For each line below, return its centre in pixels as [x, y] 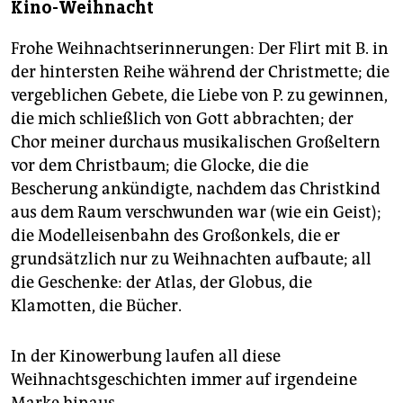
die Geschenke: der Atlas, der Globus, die [161, 282]
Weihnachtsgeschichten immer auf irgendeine [184, 379]
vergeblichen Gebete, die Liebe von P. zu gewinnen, [199, 95]
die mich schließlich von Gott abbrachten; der [182, 118]
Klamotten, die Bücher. [96, 305]
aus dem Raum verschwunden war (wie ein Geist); [196, 212]
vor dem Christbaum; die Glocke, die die [160, 165]
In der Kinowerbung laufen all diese [146, 356]
